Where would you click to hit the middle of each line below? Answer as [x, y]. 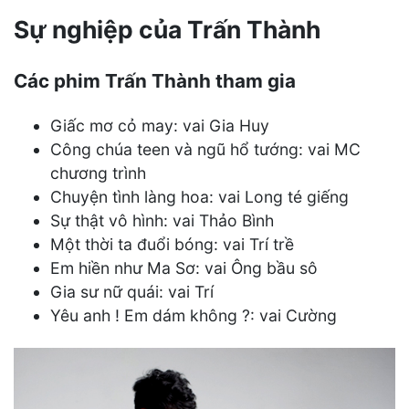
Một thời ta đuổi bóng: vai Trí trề [172, 244]
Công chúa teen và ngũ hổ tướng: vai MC [205, 149]
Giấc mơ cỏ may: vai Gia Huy [160, 125]
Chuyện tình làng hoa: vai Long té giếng [199, 196]
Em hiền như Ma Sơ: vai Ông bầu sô [184, 267]
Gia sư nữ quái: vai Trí [132, 291]
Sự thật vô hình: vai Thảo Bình [162, 220]
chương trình [98, 173]
